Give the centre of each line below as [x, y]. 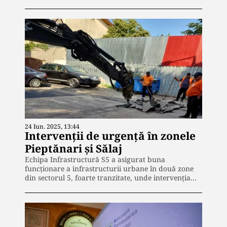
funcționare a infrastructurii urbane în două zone [109, 168]
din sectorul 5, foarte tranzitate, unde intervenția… [111, 177]
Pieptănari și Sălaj [73, 148]
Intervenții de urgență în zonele [110, 136]
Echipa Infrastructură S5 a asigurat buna [95, 159]
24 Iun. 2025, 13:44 [52, 126]
